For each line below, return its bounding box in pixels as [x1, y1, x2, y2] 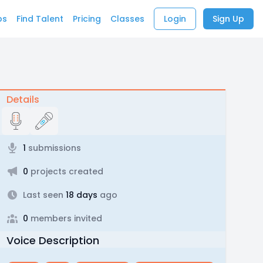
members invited [28, 213, 102, 224]
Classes [110, 13, 144, 25]
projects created [28, 166, 103, 177]
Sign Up [213, 13, 244, 25]
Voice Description [6, 233, 99, 248]
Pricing [73, 13, 101, 25]
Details [6, 93, 39, 106]
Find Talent [16, 13, 63, 25]
